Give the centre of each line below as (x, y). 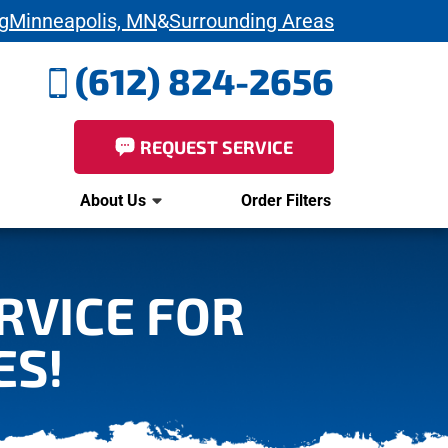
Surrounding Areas (251, 21)
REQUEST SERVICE (216, 147)
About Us (112, 200)
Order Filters (285, 200)
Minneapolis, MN (83, 21)
